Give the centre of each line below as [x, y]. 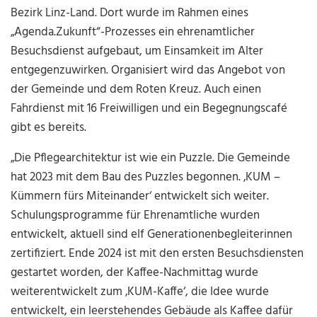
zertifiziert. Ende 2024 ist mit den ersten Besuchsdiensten [157, 254]
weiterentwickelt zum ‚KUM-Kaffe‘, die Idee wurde [140, 292]
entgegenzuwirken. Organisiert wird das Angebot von [148, 71]
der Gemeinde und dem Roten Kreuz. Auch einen [136, 90]
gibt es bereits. [49, 128]
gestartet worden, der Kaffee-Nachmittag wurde [135, 273]
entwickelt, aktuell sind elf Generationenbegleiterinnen [152, 235]
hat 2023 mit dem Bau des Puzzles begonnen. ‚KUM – [146, 178]
